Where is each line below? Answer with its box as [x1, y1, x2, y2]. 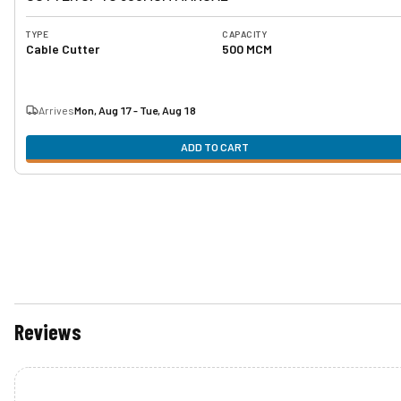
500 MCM [222, 41, 272, 56]
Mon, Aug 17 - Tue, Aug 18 [74, 104, 196, 116]
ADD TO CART [181, 141, 249, 154]
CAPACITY [222, 29, 267, 39]
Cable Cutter [26, 41, 99, 56]
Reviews [14, 319, 81, 346]
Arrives [38, 104, 74, 116]
